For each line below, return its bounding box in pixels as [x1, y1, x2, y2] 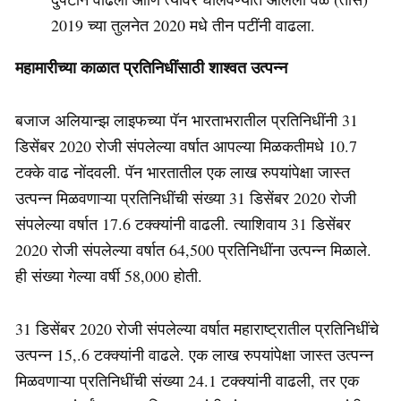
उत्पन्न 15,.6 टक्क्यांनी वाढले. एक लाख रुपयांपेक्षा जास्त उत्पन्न [15, 343, 373, 365]
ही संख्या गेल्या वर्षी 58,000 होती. [15, 264, 208, 286]
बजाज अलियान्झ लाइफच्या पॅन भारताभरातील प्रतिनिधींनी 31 [15, 108, 358, 131]
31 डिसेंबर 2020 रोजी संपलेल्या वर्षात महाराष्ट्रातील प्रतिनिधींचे [15, 317, 379, 339]
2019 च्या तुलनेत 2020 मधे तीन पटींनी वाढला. [51, 13, 315, 36]
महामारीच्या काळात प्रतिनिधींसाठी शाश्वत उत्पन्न [15, 55, 287, 79]
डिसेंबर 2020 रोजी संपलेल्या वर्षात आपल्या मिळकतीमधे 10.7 [15, 134, 357, 157]
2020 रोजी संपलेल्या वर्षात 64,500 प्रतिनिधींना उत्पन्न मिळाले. [15, 238, 371, 260]
